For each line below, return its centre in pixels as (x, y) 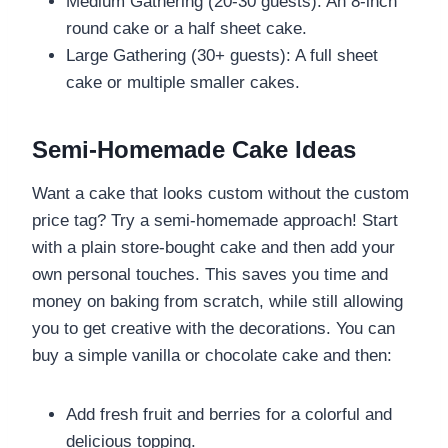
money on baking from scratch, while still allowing (217, 301)
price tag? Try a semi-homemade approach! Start (215, 220)
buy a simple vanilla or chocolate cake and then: (212, 355)
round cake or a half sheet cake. (186, 28)
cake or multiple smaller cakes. (183, 82)
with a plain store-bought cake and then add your (213, 247)
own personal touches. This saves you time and (210, 274)
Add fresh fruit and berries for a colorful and (229, 414)
